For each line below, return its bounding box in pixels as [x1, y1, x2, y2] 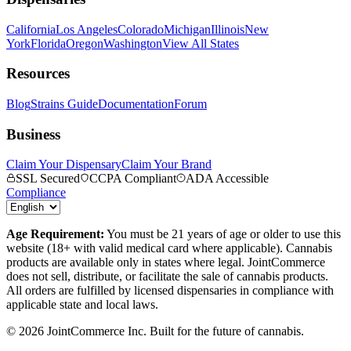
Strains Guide [31, 96, 98, 110]
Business [6, 125, 60, 143]
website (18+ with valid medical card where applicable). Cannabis [6, 241, 332, 255]
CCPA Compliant [89, 172, 176, 186]
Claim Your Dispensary [6, 157, 121, 172]
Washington [103, 36, 162, 50]
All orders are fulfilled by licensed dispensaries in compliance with [6, 284, 334, 298]
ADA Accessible [186, 172, 269, 186]
